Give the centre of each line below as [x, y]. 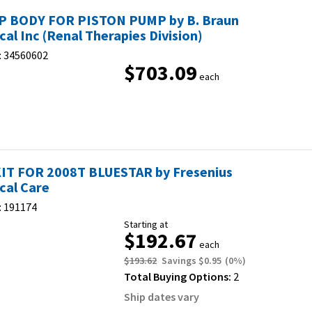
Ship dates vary [162, 297]
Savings [180, 260]
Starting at [146, 224]
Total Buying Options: [179, 276]
